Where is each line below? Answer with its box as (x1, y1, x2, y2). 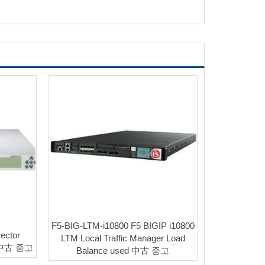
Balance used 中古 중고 (76, 245, 170, 256)
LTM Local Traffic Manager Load (60, 233, 185, 244)
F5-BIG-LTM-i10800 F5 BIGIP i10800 (51, 221, 195, 231)
